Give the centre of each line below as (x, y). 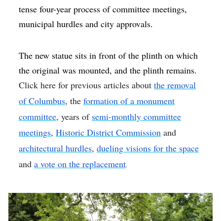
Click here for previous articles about (87, 85)
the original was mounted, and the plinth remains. (108, 70)
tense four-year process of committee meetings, (103, 9)
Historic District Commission (109, 132)
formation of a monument (129, 101)
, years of (74, 117)
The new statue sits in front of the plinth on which (109, 55)
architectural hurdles (55, 148)
